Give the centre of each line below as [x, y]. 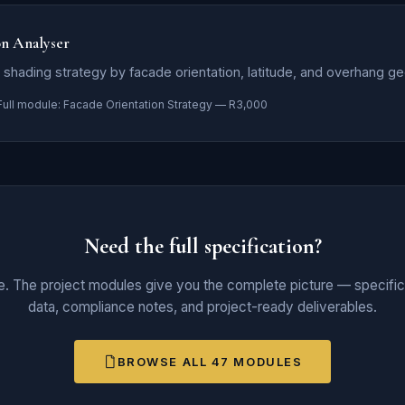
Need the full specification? [202, 246]
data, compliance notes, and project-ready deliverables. [202, 307]
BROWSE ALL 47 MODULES [210, 362]
